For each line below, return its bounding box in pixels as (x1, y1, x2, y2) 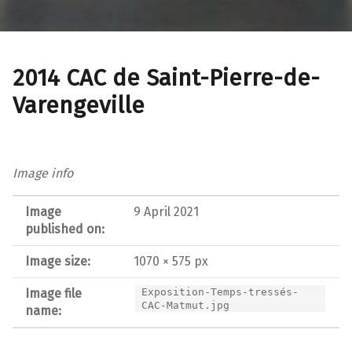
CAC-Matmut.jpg (141, 299, 230, 311)
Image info (13, 165, 73, 181)
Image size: (25, 253, 90, 269)
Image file (25, 285, 82, 301)
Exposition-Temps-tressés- (141, 285, 299, 298)
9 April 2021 (134, 203, 199, 219)
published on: (25, 221, 104, 236)
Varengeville (13, 90, 145, 119)
